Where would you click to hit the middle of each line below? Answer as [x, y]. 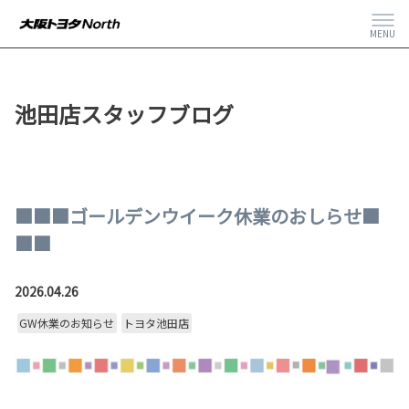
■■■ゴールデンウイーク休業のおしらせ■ [197, 216]
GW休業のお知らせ [67, 323]
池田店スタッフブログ [124, 114]
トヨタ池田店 [156, 323]
